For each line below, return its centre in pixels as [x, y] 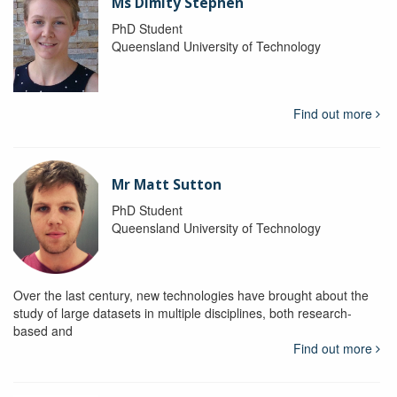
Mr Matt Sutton [166, 184]
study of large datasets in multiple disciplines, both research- [183, 312]
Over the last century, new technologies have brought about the [191, 295]
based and [43, 330]
